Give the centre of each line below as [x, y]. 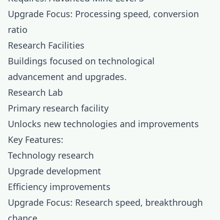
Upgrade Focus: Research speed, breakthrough [105, 202]
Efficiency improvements [59, 187]
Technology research [51, 155]
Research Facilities [46, 45]
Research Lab [35, 92]
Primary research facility [58, 108]
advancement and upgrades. [67, 77]
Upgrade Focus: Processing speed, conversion [103, 14]
